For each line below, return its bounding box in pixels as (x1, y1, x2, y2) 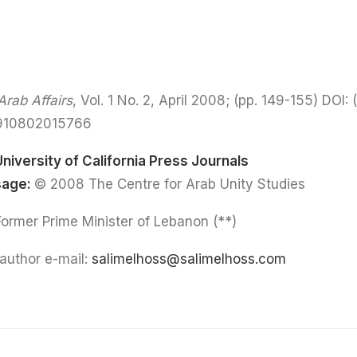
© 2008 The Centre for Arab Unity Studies (34, 176, 305, 192)
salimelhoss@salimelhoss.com (92, 251, 286, 267)
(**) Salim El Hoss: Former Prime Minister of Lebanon (209, 214, 237, 229)
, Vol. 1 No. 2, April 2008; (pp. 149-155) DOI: (73, 92, 348, 108)
